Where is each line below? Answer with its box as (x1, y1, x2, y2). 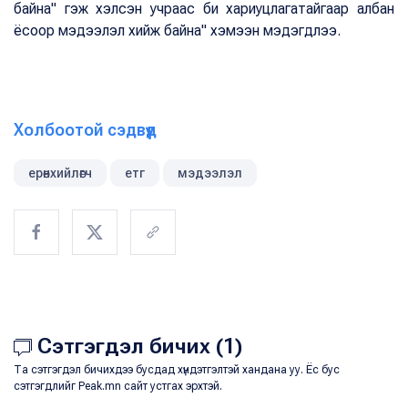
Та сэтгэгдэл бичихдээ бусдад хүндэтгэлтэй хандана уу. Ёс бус (14, 362, 340, 376)
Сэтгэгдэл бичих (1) (32, 332, 242, 359)
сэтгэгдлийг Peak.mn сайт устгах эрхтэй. (14, 379, 222, 393)
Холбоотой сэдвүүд (14, 119, 157, 139)
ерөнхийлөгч (28, 165, 92, 180)
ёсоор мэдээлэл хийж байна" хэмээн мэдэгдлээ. (14, 21, 341, 39)
